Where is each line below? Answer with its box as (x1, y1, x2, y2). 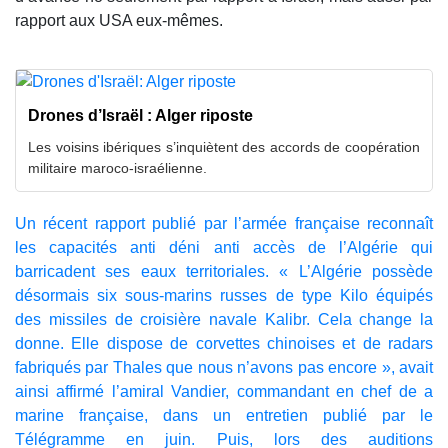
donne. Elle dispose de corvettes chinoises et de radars (15, 334, 433, 352)
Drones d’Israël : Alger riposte (28, 106, 253, 124)
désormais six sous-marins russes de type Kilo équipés (15, 286, 433, 304)
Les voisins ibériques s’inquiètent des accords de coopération (28, 138, 420, 155)
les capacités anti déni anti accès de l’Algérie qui (15, 238, 433, 256)
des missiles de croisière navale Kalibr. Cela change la (15, 310, 433, 328)
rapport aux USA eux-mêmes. (15, 11, 227, 29)
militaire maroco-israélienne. (28, 159, 207, 176)
